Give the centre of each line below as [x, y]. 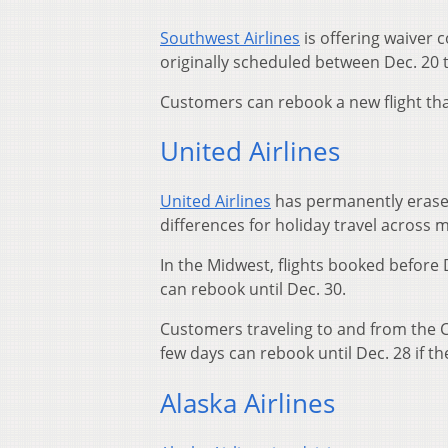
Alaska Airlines [247, 403]
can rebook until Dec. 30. [253, 289]
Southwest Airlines [230, 37]
